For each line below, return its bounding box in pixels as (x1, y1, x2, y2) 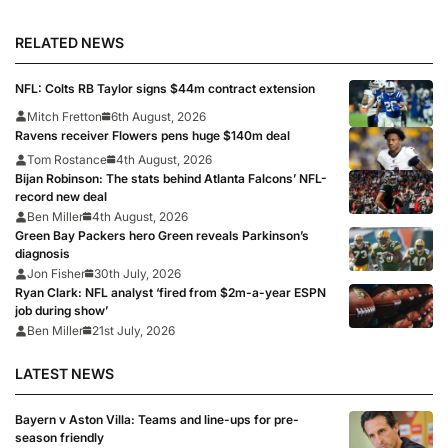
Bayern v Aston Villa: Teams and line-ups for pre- (15, 411, 299, 427)
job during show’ (15, 303, 108, 319)
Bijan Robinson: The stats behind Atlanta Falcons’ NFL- (15, 171, 327, 187)
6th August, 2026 (111, 108, 206, 124)
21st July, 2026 (92, 323, 175, 339)
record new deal (15, 189, 107, 205)
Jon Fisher (27, 266, 85, 282)
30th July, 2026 (94, 266, 181, 282)
